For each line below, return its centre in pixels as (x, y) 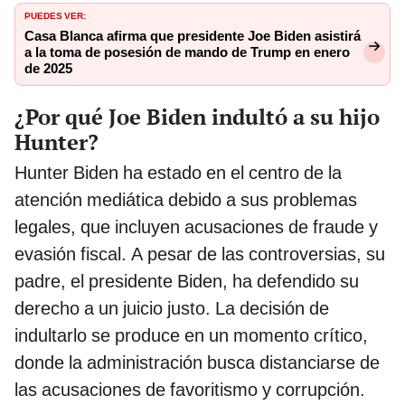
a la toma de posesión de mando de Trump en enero (187, 53)
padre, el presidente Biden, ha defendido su (187, 282)
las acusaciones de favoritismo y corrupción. (190, 390)
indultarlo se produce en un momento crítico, (191, 336)
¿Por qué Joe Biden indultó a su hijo (197, 117)
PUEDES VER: (55, 15)
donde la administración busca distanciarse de (197, 363)
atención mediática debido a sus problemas (186, 200)
